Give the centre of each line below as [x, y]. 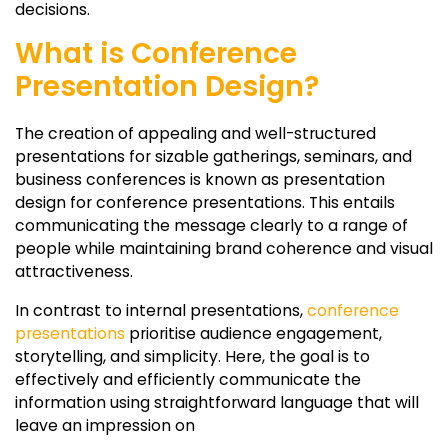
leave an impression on [105, 425]
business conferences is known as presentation [200, 179]
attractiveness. [74, 271]
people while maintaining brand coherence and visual [224, 248]
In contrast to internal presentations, [161, 310]
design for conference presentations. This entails [205, 202]
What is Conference [156, 53]
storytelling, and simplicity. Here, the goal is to [192, 356]
